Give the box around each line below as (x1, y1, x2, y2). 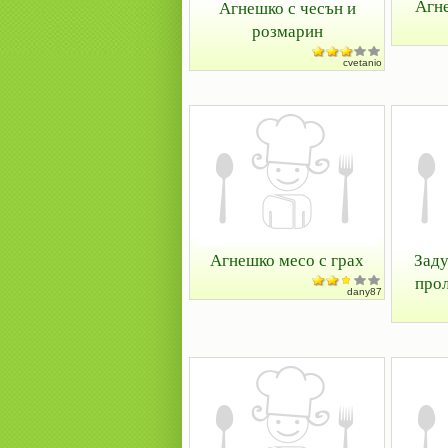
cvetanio (343, 57, 382, 68)
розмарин (251, 19, 323, 42)
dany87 (347, 286, 382, 297)
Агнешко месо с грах (210, 248, 364, 271)
